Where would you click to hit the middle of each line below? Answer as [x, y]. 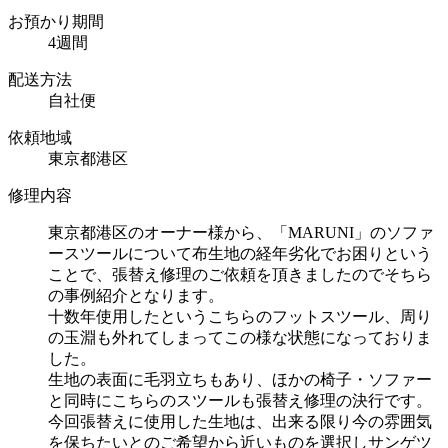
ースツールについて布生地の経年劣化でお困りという [240, 254]
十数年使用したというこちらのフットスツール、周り [240, 317]
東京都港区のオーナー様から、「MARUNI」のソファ [241, 233]
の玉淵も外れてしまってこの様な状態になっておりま [240, 338]
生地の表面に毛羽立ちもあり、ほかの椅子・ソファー [240, 380]
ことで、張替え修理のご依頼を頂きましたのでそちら [240, 275]
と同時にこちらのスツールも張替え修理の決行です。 [240, 401]
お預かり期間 [56, 22]
